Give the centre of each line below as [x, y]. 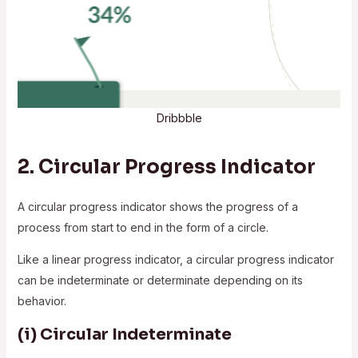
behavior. [42, 300]
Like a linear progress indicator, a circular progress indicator [175, 259]
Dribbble [179, 117]
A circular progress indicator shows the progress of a [157, 206]
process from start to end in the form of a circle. [143, 227]
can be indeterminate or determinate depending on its [160, 280]
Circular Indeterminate [135, 334]
